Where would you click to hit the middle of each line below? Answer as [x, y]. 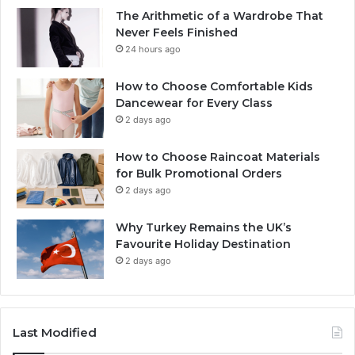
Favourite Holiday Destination [203, 244]
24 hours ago [153, 49]
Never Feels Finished [177, 32]
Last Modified [55, 332]
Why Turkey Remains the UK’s [204, 227]
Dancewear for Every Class [194, 103]
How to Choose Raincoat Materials [218, 157]
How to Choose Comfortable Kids [214, 86]
